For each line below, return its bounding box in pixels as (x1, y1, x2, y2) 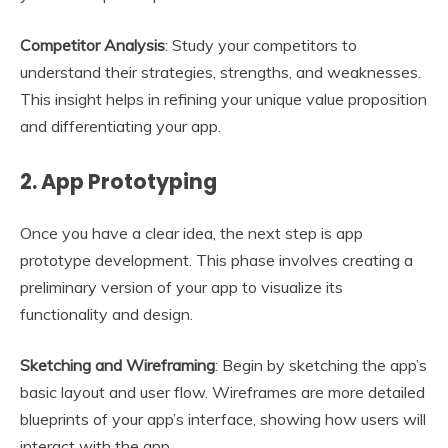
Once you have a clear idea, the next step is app (20, 223, 363, 244)
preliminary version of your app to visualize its (20, 277, 343, 298)
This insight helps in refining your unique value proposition (20, 89, 427, 110)
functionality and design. (20, 304, 193, 325)
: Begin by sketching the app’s (215, 355, 427, 376)
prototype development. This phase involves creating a (20, 250, 413, 271)
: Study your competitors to (165, 35, 357, 56)
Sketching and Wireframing (20, 355, 215, 376)
